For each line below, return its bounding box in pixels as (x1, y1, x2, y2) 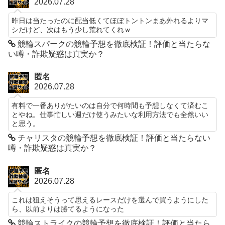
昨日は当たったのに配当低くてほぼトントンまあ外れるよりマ (12, 16, 209, 25)
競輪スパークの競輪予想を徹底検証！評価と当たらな (16, 39, 211, 48)
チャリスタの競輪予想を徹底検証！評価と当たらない (16, 134, 211, 143)
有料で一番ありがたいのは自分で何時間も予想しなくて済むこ (12, 101, 209, 110)
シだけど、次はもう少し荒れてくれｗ (12, 25, 132, 34)
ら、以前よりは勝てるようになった (12, 205, 125, 213)
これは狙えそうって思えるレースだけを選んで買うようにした (12, 196, 209, 204)
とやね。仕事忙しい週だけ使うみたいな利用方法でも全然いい (12, 110, 209, 119)
